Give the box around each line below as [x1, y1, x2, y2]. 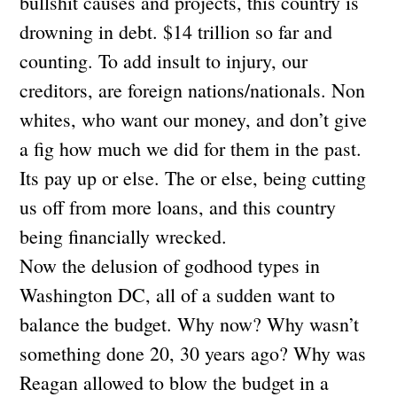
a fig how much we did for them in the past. [19, 135, 362, 161]
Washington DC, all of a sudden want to [19, 281, 336, 307]
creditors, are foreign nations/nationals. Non [19, 76, 366, 103]
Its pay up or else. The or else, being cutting [19, 164, 367, 191]
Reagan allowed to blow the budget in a [19, 369, 330, 395]
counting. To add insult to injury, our [19, 47, 308, 74]
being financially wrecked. [19, 222, 228, 249]
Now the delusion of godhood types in [19, 252, 321, 278]
